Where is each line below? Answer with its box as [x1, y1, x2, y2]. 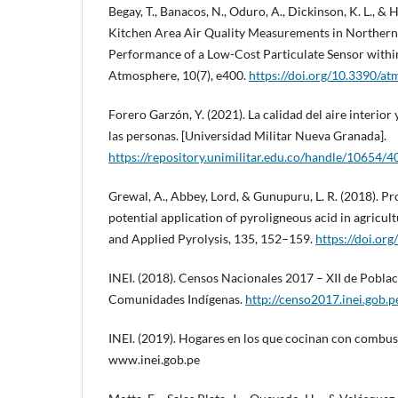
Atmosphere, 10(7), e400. [108, 68, 249, 84]
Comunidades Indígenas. [108, 291, 245, 307]
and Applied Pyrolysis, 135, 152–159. [108, 231, 315, 247]
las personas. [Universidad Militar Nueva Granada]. [108, 128, 386, 144]
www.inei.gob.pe [108, 352, 200, 368]
